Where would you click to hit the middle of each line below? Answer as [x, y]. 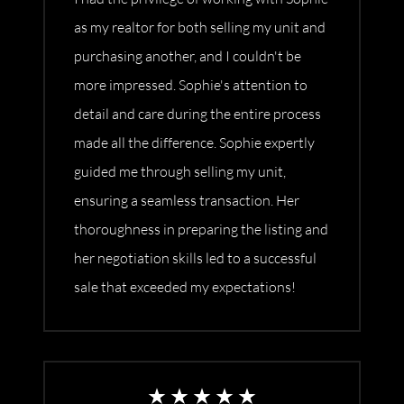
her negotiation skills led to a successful [195, 258]
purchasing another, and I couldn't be [188, 56]
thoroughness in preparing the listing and [201, 230]
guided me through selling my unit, [180, 172]
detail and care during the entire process [197, 114]
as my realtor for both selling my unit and [200, 28]
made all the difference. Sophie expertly [194, 143]
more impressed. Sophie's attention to [191, 85]
